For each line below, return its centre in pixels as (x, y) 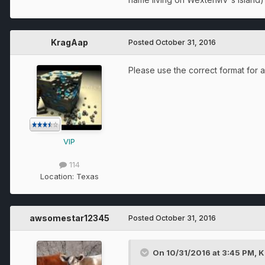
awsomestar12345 (69, 218)
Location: (58, 176)
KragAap (69, 43)
